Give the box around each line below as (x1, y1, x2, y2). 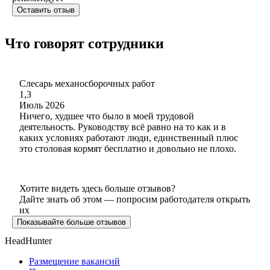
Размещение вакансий (29, 256, 120, 266)
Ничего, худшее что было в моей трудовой (19, 110, 194, 121)
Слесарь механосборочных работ (19, 78, 155, 89)
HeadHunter (5, 235, 52, 246)
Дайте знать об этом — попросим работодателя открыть (19, 193, 250, 204)
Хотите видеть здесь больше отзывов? (19, 183, 175, 193)
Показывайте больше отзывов (17, 217, 126, 227)
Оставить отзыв (17, 5, 75, 14)
